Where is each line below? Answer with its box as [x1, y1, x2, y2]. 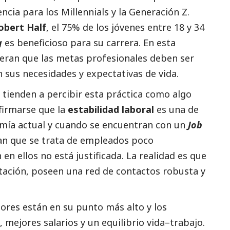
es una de [154, 103, 199, 116]
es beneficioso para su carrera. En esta [2, 36, 176, 49]
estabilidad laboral [68, 103, 154, 116]
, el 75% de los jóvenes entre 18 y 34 [46, 21, 204, 34]
